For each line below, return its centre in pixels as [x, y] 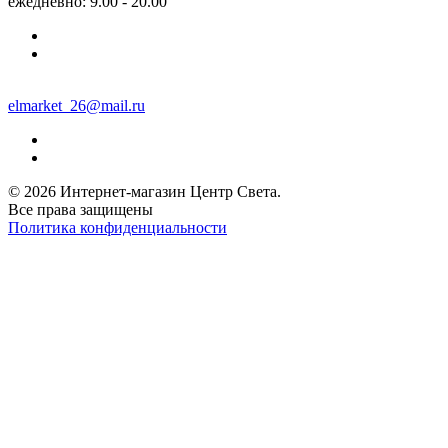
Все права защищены [80, 209]
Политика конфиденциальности [117, 227]
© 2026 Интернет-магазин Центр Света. [144, 191]
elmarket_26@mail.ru [76, 105]
